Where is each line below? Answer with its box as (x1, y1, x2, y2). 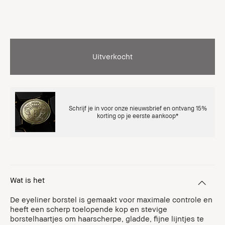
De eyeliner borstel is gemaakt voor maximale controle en (10, 195, 212, 204)
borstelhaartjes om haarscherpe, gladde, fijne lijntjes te (10, 214, 204, 223)
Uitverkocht (92, 52, 133, 61)
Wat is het (10, 175, 45, 184)
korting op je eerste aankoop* (97, 112, 178, 120)
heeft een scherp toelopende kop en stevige (10, 204, 167, 213)
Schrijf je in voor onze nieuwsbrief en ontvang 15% (68, 104, 207, 112)
